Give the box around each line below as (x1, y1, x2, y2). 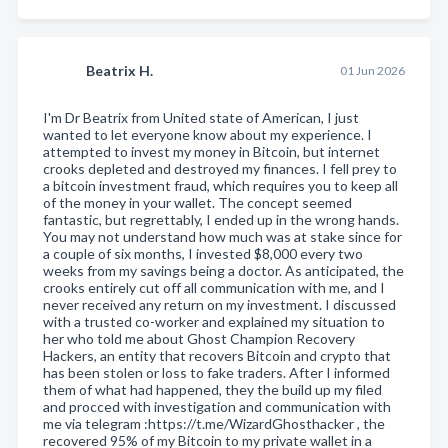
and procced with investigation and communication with (43, 397, 391, 415)
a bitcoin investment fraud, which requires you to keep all (43, 176, 398, 194)
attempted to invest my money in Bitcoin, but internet (43, 142, 380, 160)
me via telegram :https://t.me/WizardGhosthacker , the (43, 414, 385, 432)
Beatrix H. (86, 61, 153, 79)
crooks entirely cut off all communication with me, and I (43, 278, 385, 296)
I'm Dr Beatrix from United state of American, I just (43, 108, 359, 126)
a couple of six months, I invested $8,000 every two (43, 244, 363, 262)
